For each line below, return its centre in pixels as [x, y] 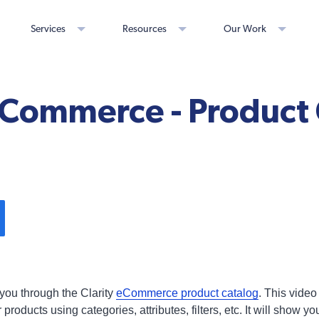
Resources [145, 29]
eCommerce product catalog [187, 293]
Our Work [245, 29]
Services [48, 29]
